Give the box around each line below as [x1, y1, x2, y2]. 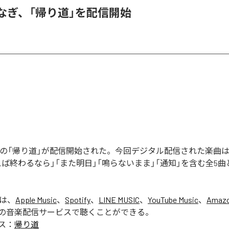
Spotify [65, 194, 90, 204]
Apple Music [15, 194, 57, 204]
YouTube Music [148, 194, 198, 204]
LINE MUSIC [99, 194, 140, 204]
